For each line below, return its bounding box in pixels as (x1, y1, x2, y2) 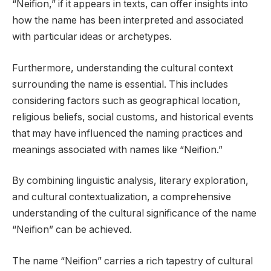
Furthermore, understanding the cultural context (12, 62, 233, 74)
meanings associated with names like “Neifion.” (12, 143, 223, 155)
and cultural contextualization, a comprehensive (12, 191, 231, 203)
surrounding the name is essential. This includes (12, 78, 228, 90)
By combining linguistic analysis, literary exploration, (12, 175, 249, 187)
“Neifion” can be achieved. (12, 224, 132, 236)
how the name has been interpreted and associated (12, 15, 243, 26)
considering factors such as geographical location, (12, 94, 241, 106)
